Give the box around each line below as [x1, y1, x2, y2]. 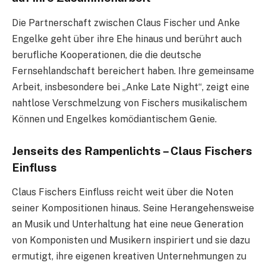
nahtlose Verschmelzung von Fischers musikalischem [12, 97, 247, 109]
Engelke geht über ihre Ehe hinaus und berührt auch [12, 33, 242, 45]
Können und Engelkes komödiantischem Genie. [12, 113, 217, 125]
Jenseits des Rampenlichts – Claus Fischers [12, 144, 252, 157]
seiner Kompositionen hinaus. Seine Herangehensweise [12, 202, 254, 214]
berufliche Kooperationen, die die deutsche [12, 49, 201, 61]
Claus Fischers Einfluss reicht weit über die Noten [12, 186, 233, 198]
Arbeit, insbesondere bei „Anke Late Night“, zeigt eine [12, 81, 249, 93]
